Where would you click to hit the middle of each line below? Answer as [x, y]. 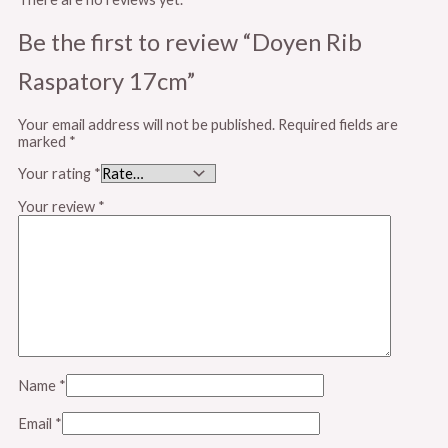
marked [43, 141]
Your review [58, 206]
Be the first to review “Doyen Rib [190, 41]
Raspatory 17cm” [106, 80]
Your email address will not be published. [146, 124]
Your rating [56, 174]
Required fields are [338, 124]
